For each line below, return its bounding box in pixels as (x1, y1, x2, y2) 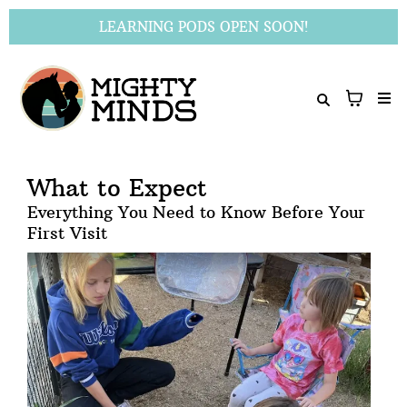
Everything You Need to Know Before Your (27, 201, 365, 223)
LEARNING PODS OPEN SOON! (99, 18, 308, 35)
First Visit (27, 222, 107, 243)
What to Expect (27, 172, 207, 203)
